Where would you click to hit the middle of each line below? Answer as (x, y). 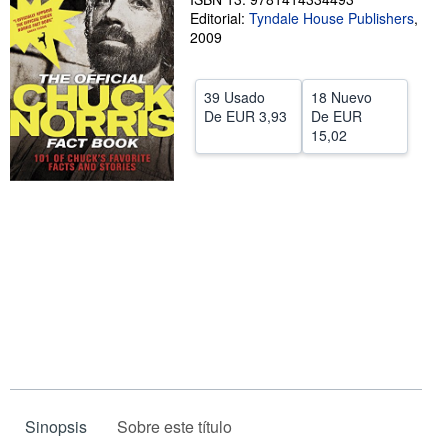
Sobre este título (174, 426)
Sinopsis (56, 426)
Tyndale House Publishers (331, 18)
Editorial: (219, 18)
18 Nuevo (341, 97)
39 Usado (234, 97)
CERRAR (221, 27)
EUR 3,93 (256, 116)
